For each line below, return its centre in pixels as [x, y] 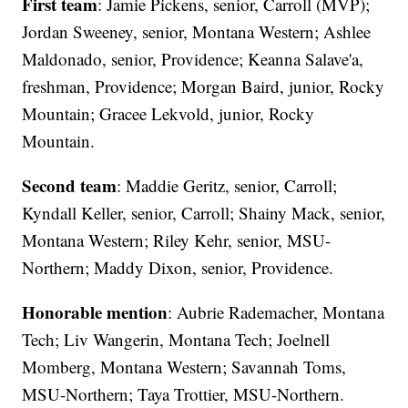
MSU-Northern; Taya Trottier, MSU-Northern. [184, 393]
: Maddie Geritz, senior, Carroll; [227, 185]
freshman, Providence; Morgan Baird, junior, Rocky [204, 86]
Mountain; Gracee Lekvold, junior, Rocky [168, 113]
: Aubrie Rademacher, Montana [276, 311]
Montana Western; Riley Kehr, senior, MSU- [177, 240]
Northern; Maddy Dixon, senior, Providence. [178, 267]
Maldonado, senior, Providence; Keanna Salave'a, [193, 58]
